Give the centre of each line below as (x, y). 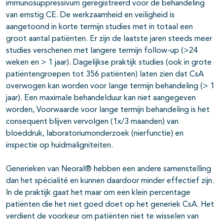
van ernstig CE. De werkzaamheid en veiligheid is (90, 16)
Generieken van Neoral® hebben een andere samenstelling (109, 169)
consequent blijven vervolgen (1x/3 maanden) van (92, 122)
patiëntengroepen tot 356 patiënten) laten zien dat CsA (105, 75)
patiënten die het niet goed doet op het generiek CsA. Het (110, 205)
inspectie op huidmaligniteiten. (59, 146)
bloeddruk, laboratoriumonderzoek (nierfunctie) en (95, 134)
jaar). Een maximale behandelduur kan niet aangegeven (101, 98)
